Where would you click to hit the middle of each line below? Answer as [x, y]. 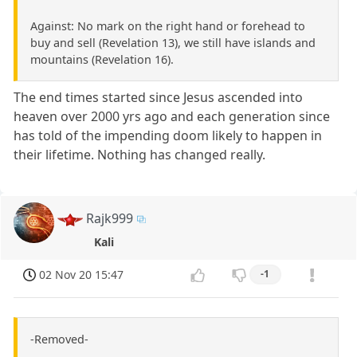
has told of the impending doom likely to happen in [168, 136]
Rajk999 [110, 219]
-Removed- [59, 339]
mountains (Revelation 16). [102, 60]
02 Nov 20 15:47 [82, 275]
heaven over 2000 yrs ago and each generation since [172, 117]
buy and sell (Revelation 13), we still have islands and [173, 43]
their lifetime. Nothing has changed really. [140, 155]
